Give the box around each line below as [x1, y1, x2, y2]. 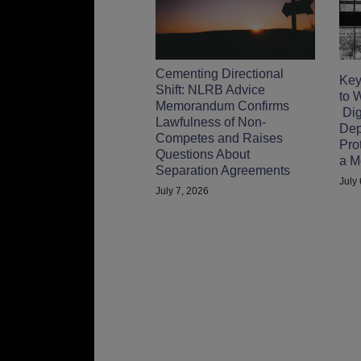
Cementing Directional [156, 66, 284, 81]
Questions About [156, 147, 251, 161]
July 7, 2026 [156, 185, 210, 197]
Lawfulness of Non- [156, 114, 267, 129]
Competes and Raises [156, 131, 284, 145]
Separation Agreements [156, 163, 291, 177]
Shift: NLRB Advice [156, 82, 266, 97]
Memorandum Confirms [156, 98, 290, 113]
